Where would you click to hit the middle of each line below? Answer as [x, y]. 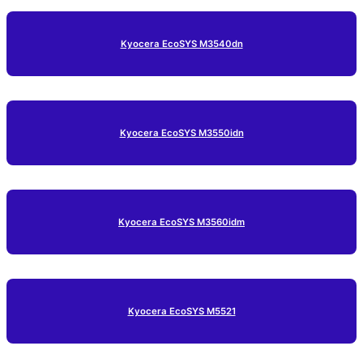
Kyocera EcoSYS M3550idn [181, 133]
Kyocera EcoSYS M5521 [181, 311]
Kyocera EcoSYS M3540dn [181, 44]
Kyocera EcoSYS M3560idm [181, 222]
